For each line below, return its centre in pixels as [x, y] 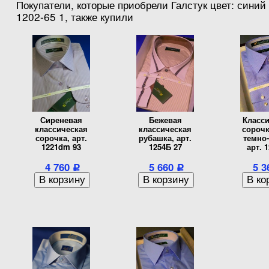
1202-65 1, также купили [75, 17]
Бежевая [165, 120]
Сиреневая [61, 120]
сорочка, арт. [61, 138]
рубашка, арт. [165, 138]
